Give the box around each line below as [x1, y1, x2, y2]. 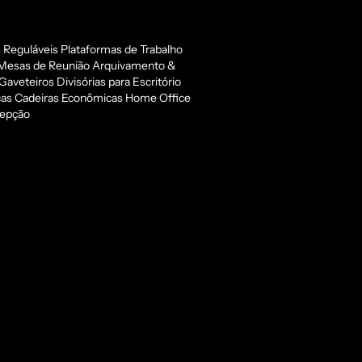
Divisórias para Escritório [56, 74, 181, 89]
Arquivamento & [91, 57, 176, 73]
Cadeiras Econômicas [14, 90, 123, 105]
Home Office [124, 90, 191, 105]
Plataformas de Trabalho [60, 41, 183, 57]
